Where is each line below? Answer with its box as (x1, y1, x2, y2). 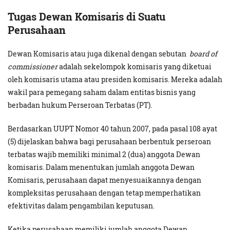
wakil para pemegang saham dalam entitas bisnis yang (8, 87, 196, 98)
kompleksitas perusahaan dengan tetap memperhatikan (8, 188, 201, 198)
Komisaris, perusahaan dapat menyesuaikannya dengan (8, 175, 201, 185)
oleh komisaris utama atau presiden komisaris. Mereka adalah (8, 74, 222, 85)
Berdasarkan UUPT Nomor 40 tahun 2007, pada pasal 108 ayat (8, 124, 217, 134)
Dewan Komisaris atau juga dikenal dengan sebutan (8, 49, 188, 59)
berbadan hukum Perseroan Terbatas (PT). (8, 100, 152, 110)
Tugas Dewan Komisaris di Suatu (8, 10, 165, 24)
